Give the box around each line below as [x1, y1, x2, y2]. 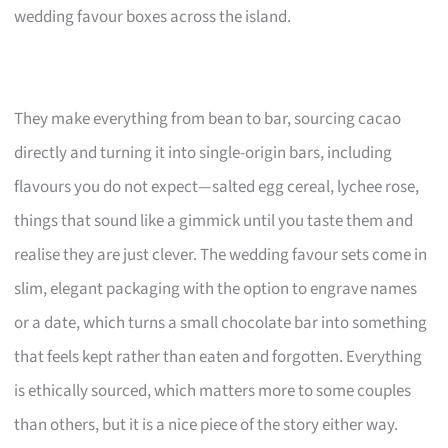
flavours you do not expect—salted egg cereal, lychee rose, [14, 174, 420, 199]
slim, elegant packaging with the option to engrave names [14, 276, 418, 301]
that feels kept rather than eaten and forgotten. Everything [14, 344, 423, 369]
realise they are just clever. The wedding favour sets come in [14, 242, 428, 267]
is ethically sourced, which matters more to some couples [14, 378, 412, 403]
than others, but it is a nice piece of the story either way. [14, 412, 399, 437]
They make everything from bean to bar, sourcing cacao [14, 106, 402, 131]
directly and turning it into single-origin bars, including [14, 140, 393, 165]
